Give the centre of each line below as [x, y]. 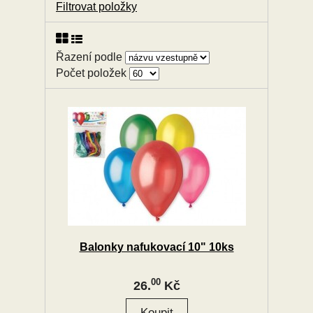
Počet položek [93, 73]
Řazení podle [90, 57]
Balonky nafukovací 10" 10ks [156, 247]
